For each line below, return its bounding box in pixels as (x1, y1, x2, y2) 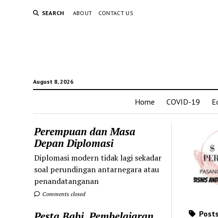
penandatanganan (34, 175, 99, 186)
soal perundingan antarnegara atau (34, 163, 160, 175)
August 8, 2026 (33, 77, 73, 85)
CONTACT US (98, 9, 134, 17)
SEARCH (41, 9, 64, 17)
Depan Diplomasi (34, 136, 114, 150)
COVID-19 (166, 96, 200, 107)
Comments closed (41, 190, 86, 198)
